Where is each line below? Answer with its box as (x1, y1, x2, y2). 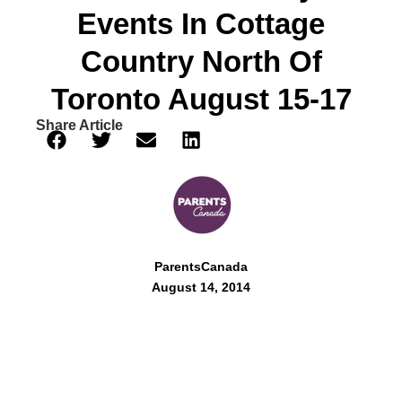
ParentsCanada (154, 259, 248, 275)
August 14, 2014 (152, 280, 250, 295)
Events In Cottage (77, 7, 325, 41)
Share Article (36, 118, 123, 134)
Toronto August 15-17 (50, 83, 352, 117)
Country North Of (80, 45, 322, 79)
